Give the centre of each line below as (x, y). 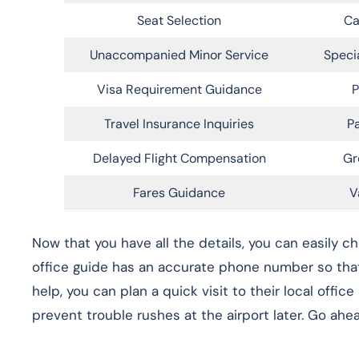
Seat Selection (179, 20)
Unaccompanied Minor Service (179, 54)
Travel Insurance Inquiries (179, 123)
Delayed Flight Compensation (179, 158)
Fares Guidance (179, 192)
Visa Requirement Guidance (179, 89)
